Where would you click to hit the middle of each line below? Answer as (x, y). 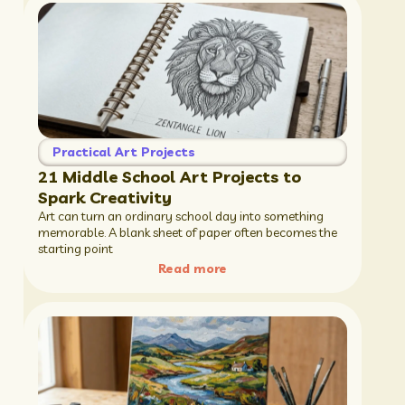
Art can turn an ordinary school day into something (180, 217)
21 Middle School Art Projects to (169, 177)
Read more (192, 268)
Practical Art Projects (123, 152)
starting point (75, 249)
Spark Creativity (104, 198)
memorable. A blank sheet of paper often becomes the (187, 233)
